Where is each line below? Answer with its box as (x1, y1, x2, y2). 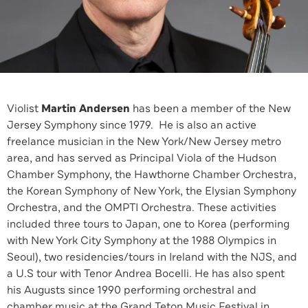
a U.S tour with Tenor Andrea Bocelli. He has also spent (7, 266, 285, 281)
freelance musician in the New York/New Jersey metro (7, 134, 281, 149)
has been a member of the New (130, 101, 291, 116)
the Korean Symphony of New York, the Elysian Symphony (7, 184, 296, 199)
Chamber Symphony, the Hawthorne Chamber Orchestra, (7, 167, 296, 182)
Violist (7, 101, 41, 116)
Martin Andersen (41, 101, 130, 116)
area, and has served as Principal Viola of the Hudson (7, 151, 276, 166)
